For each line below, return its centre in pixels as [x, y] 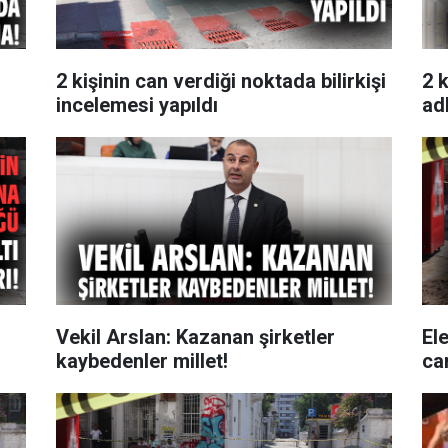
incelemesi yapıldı [136, 104]
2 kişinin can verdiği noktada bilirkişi [220, 80]
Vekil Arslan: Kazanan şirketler [195, 336]
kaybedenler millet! [141, 360]
